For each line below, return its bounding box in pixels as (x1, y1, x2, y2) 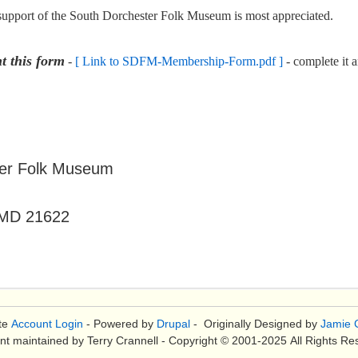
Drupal (156, 317, 190, 331)
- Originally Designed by (189, 317, 320, 331)
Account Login (10, 317, 83, 331)
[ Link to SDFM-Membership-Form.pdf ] (75, 54, 283, 68)
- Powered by (82, 317, 157, 331)
